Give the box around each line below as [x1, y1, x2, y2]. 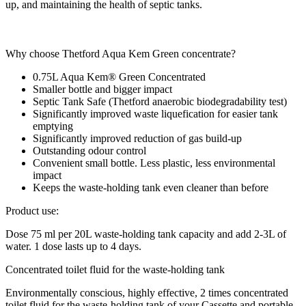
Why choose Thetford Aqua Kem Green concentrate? [5, 47, 236, 59]
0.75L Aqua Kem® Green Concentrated [33, 70, 206, 83]
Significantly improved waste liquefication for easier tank [33, 107, 278, 120]
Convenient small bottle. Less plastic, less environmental [33, 156, 275, 169]
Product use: [5, 204, 59, 217]
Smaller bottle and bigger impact [33, 83, 172, 95]
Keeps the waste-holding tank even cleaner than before [33, 181, 268, 193]
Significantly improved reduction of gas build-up [33, 132, 242, 144]
